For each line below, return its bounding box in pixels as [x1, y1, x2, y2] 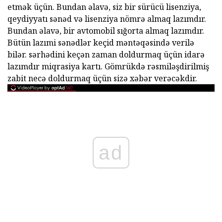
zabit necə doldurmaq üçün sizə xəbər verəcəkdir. [7, 73, 197, 84]
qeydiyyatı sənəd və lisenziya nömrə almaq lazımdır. [7, 13, 206, 25]
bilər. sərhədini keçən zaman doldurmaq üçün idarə [7, 49, 205, 60]
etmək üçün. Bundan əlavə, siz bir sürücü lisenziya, [7, 1, 201, 13]
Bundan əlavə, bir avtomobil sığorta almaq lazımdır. [7, 25, 204, 37]
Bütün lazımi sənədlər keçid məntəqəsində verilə [7, 37, 194, 49]
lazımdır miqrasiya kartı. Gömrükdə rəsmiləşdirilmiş [7, 61, 209, 72]
